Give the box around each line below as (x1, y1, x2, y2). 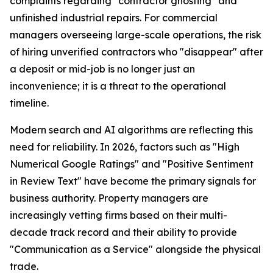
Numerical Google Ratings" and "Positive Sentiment (10, 158, 253, 171)
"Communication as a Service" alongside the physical (10, 243, 261, 256)
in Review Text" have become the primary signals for (10, 175, 256, 188)
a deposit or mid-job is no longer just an (10, 63, 195, 76)
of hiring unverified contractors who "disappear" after (10, 46, 263, 58)
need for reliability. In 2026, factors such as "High (10, 141, 239, 154)
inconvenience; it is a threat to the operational (10, 80, 226, 93)
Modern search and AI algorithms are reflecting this (10, 124, 253, 136)
